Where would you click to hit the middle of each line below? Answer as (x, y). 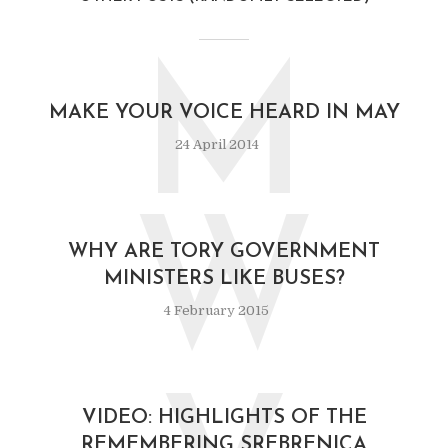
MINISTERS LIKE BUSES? (224, 279)
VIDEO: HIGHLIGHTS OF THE (224, 418)
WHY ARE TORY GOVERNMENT (224, 252)
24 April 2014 (216, 144)
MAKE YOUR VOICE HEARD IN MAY (224, 113)
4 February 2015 (216, 310)
